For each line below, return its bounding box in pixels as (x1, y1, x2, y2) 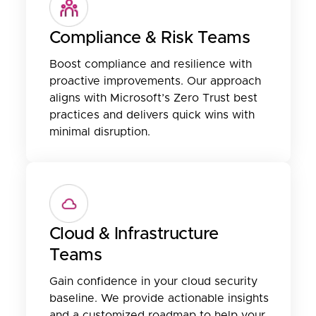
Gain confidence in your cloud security (49, 275, 257, 287)
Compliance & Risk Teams (49, 29, 250, 47)
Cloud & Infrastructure (49, 225, 219, 243)
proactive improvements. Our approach (49, 75, 261, 87)
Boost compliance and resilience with (49, 58, 252, 70)
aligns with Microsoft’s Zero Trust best (49, 92, 257, 104)
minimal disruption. (49, 126, 150, 138)
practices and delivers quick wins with (49, 109, 255, 121)
